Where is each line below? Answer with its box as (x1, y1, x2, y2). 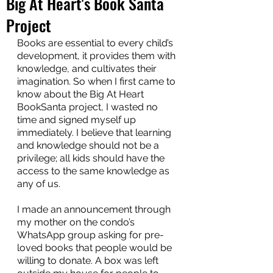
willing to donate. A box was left (17, 255, 161, 266)
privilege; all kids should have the (17, 152, 167, 164)
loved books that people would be (17, 242, 174, 253)
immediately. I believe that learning (17, 127, 174, 138)
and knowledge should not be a (17, 140, 161, 151)
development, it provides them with (17, 50, 178, 62)
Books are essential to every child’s (17, 37, 175, 49)
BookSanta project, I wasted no (17, 101, 160, 113)
